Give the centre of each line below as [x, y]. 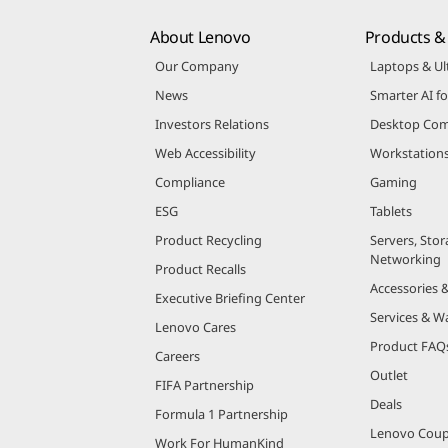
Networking [405, 258]
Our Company [197, 65]
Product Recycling [208, 239]
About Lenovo [200, 36]
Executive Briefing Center [230, 297]
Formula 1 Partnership [221, 413]
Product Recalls [200, 268]
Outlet [388, 374]
